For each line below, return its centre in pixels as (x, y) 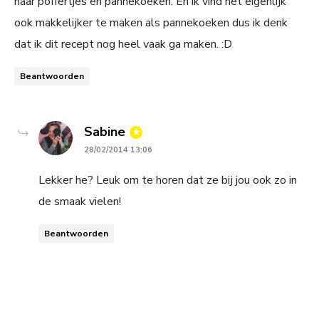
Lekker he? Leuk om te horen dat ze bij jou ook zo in (168, 181)
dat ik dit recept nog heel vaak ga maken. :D (123, 45)
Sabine (105, 132)
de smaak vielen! (80, 202)
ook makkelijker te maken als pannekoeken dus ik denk (151, 23)
